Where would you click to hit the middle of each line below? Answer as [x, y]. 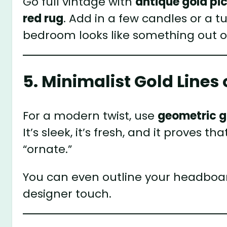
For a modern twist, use [90, 116]
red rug [43, 18]
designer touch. [67, 194]
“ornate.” [48, 149]
